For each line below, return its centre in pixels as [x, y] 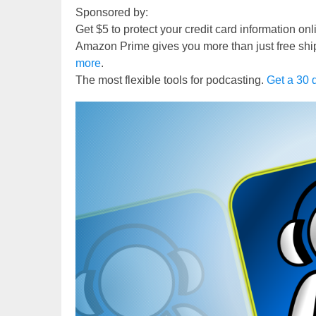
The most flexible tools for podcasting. [171, 80]
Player [91, 126]
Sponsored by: [112, 12]
